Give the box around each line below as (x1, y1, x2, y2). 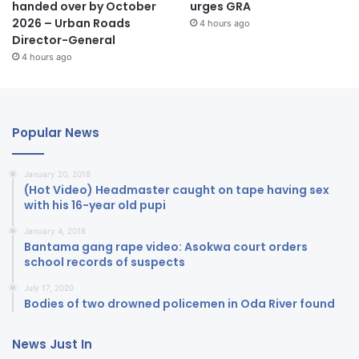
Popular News (12, 124, 99, 142)
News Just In (12, 336, 92, 353)
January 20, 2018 (24, 169, 91, 179)
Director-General (12, 32, 115, 49)
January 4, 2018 (24, 226, 86, 236)
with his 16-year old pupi (24, 197, 166, 214)
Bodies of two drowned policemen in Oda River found (24, 296, 335, 313)
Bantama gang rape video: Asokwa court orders (24, 239, 308, 256)
